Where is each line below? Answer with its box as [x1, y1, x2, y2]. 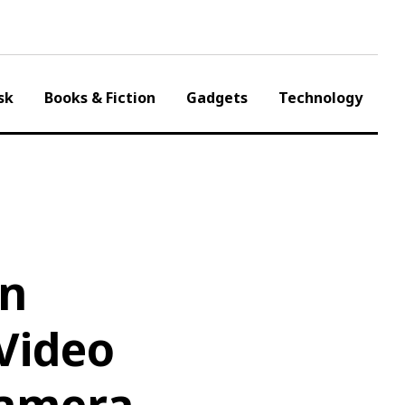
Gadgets [186, 88, 248, 108]
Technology [278, 88, 363, 108]
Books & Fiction [44, 88, 155, 108]
